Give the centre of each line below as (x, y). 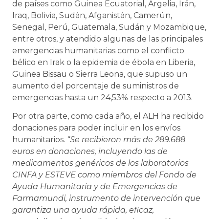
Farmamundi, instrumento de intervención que (106, 198)
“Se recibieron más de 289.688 (126, 140)
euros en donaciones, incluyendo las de (90, 152)
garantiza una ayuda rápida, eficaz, (83, 210)
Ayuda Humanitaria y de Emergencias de (95, 187)
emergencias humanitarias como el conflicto (98, 50)
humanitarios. (40, 140)
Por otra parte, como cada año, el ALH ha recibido (108, 116)
